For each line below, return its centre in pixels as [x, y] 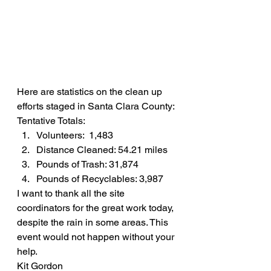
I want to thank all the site [72, 193]
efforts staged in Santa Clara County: [96, 106]
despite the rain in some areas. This [94, 222]
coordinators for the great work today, [96, 208]
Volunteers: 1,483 [75, 135]
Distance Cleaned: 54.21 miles [102, 150]
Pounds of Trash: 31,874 [87, 164]
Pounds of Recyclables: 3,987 [100, 179]
